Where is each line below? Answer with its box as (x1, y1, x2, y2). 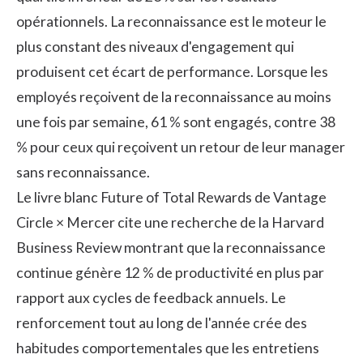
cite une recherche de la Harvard (115, 213, 324, 231)
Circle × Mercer (16, 213, 115, 231)
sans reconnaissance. (16, 163, 150, 181)
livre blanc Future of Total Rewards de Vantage (34, 188, 327, 206)
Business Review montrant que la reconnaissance (16, 238, 326, 256)
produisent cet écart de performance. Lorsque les (16, 62, 328, 80)
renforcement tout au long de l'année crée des (16, 314, 307, 331)
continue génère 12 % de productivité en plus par (16, 263, 324, 281)
